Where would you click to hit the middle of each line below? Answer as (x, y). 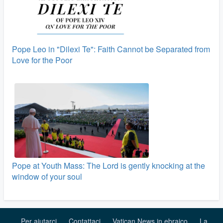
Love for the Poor (42, 60)
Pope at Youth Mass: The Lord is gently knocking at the (109, 165)
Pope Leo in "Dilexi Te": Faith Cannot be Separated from (111, 49)
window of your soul (47, 176)
